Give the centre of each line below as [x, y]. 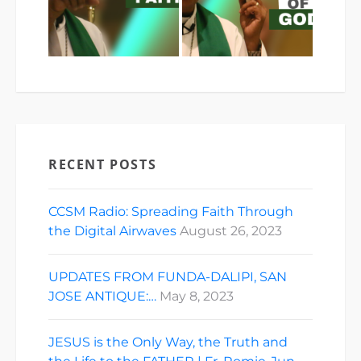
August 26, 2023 [231, 230]
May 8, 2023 [197, 296]
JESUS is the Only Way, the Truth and [168, 342]
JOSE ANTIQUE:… [102, 296]
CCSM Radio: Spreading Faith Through [171, 211]
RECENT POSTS [103, 164]
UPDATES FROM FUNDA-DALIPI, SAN [168, 276]
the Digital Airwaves [112, 230]
